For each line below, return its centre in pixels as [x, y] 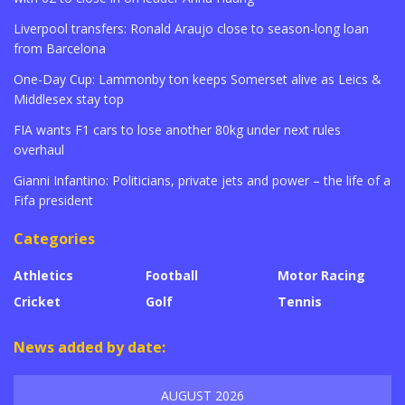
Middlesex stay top [69, 99]
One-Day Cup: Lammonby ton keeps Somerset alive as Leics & [198, 79]
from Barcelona [60, 48]
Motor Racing [321, 275]
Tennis [300, 301]
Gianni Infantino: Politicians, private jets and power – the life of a [202, 180]
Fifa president [53, 200]
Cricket [37, 301]
